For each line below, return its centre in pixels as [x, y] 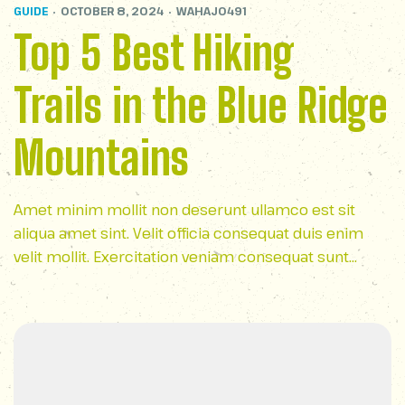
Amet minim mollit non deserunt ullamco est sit [184, 210]
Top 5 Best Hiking [154, 53]
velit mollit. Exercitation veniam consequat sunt [181, 257]
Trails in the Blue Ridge [201, 106]
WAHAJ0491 [212, 11]
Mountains [101, 158]
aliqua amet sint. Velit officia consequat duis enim [188, 233]
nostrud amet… [66, 280]
